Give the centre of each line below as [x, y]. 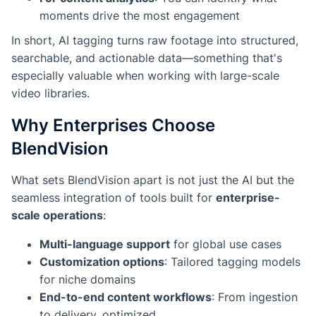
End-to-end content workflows [126, 297]
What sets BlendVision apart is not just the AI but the [153, 180]
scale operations [57, 215]
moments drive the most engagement [140, 16]
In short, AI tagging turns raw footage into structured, [155, 41]
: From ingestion [255, 297]
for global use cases [226, 244]
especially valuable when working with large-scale [145, 76]
